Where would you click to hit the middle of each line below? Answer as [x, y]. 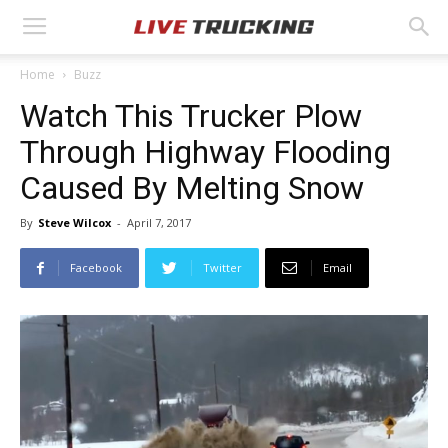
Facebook [96, 267]
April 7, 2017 [159, 222]
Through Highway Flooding [205, 152]
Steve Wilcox [74, 222]
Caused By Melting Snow [192, 188]
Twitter [222, 267]
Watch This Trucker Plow [191, 116]
